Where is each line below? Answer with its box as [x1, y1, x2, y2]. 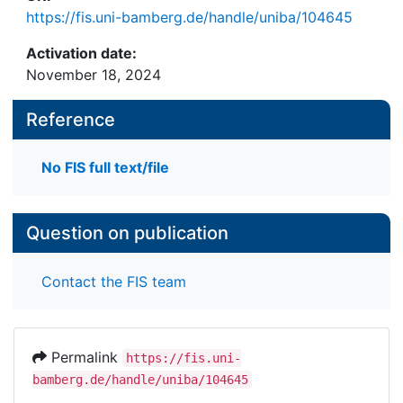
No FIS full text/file [41, 158, 169, 177]
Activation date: [26, 44, 137, 62]
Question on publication [26, 222, 228, 245]
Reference [26, 109, 115, 130]
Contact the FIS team [41, 272, 186, 291]
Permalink [47, 347, 122, 366]
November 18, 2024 [26, 66, 161, 84]
